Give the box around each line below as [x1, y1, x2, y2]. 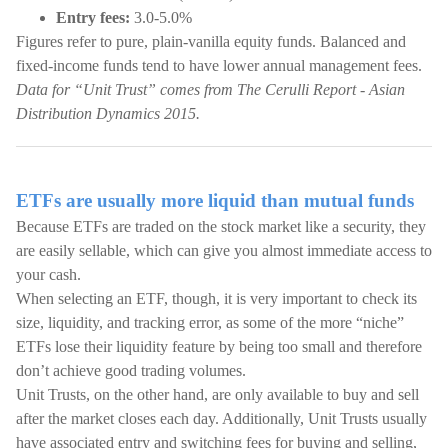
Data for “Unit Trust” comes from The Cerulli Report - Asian [16, 81, 405, 98]
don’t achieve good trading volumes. [16, 362, 246, 379]
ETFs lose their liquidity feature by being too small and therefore [16, 338, 422, 355]
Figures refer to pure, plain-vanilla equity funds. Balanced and [16, 33, 406, 50]
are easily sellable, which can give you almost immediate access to [16, 242, 432, 259]
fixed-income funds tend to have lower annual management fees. [16, 57, 422, 74]
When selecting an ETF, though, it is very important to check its [16, 290, 417, 307]
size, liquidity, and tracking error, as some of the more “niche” [16, 314, 404, 331]
